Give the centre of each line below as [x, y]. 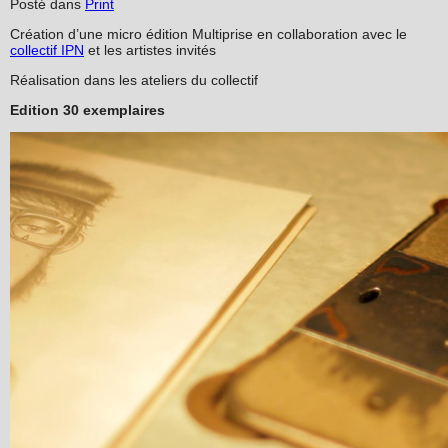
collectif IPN [47, 49]
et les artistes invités [150, 49]
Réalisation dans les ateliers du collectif [134, 79]
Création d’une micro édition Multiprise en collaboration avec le [208, 33]
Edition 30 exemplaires [87, 109]
